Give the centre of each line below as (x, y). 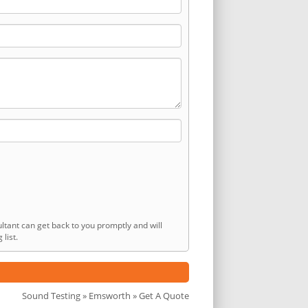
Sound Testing (51, 295)
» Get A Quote (160, 295)
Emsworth (110, 295)
